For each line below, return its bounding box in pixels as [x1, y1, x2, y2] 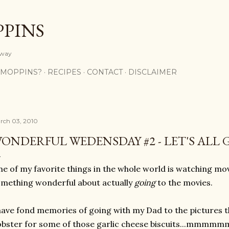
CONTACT [87, 67, 123, 77]
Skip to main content [73, 6, 156, 19]
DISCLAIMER [128, 67, 177, 77]
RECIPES [48, 67, 81, 77]
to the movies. [155, 177, 215, 188]
